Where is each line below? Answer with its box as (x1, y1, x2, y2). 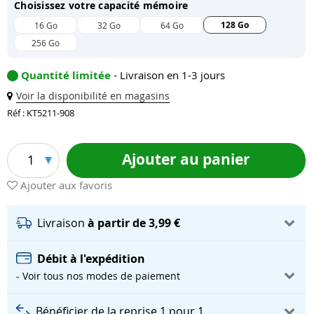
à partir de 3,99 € (88, 214, 180, 231)
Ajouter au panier (121, 149, 250, 170)
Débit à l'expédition (37, 250, 145, 266)
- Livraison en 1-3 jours (114, 68, 225, 83)
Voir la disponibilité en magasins (16, 89, 170, 103)
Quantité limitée (21, 68, 114, 83)
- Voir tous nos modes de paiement (16, 268, 180, 282)
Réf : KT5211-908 (7, 107, 74, 120)
